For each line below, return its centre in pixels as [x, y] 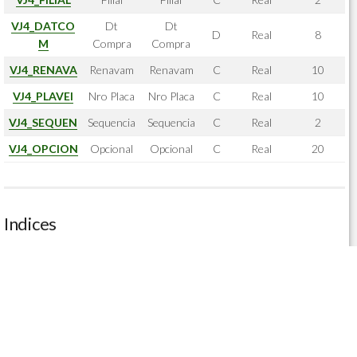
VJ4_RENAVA [43, 70]
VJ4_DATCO [43, 26]
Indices [30, 224]
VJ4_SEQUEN [43, 122]
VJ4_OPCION [43, 149]
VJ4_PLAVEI [43, 96]
